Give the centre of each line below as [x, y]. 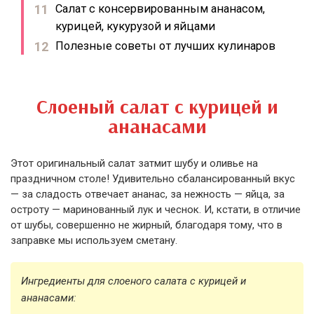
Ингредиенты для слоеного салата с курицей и [134, 281]
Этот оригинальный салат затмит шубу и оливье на [134, 163]
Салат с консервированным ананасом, [160, 9]
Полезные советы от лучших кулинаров [165, 46]
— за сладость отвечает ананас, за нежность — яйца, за [148, 194]
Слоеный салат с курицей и [157, 106]
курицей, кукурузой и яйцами [135, 26]
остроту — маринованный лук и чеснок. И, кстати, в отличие [156, 210]
